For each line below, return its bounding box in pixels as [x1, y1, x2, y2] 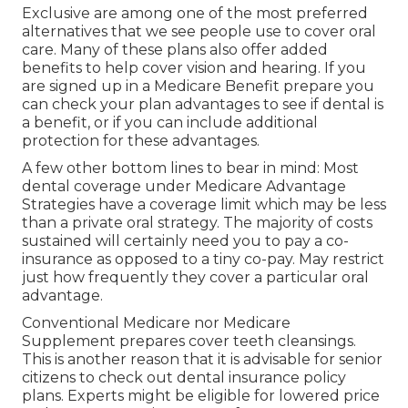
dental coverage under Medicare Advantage [22, 178, 346, 196]
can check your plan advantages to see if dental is [22, 96, 383, 114]
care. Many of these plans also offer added [22, 41, 328, 59]
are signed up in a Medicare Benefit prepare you [22, 77, 374, 96]
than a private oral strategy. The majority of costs [22, 214, 372, 232]
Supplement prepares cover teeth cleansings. [22, 332, 356, 351]
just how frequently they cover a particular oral [22, 269, 369, 287]
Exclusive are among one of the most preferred [22, 5, 368, 23]
